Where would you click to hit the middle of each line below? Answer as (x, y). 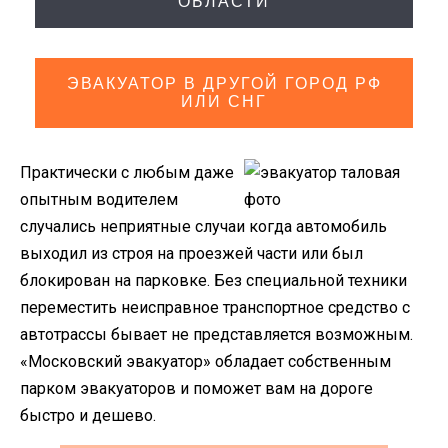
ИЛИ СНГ (224, 101)
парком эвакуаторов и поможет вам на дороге (196, 388)
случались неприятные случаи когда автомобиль (203, 226)
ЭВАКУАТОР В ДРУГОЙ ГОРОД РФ (224, 83)
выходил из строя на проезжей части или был (191, 253)
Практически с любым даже (127, 172)
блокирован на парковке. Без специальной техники (213, 280)
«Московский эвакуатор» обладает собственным (205, 361)
